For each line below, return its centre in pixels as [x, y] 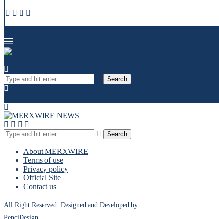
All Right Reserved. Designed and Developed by [71, 205]
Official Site [42, 178]
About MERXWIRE [56, 151]
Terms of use [43, 160]
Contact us [40, 186]
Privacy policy [46, 169]
